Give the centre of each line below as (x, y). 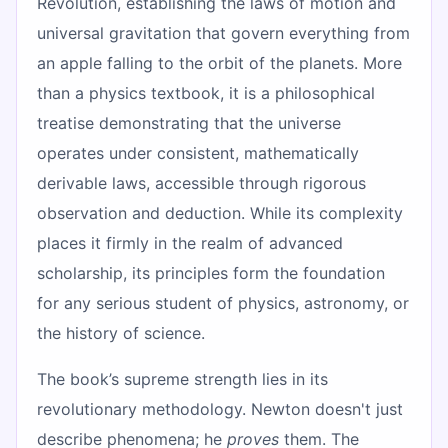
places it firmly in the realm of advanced (190, 242)
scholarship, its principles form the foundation (211, 272)
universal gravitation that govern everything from (223, 32)
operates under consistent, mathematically (198, 152)
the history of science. (121, 332)
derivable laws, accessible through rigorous (201, 182)
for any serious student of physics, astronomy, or (223, 302)
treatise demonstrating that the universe (189, 122)
